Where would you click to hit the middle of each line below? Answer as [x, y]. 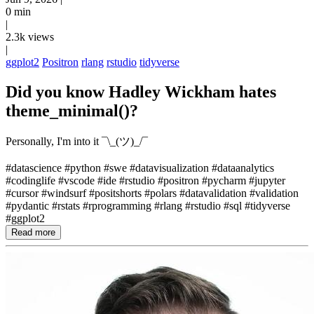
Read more [33, 232]
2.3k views [30, 37]
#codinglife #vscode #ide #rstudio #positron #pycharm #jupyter [145, 180]
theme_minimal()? [72, 110]
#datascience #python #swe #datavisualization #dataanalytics [140, 168]
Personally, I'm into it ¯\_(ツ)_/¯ [77, 141]
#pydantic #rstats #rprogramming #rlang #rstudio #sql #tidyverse [148, 205]
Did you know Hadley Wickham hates [141, 91]
